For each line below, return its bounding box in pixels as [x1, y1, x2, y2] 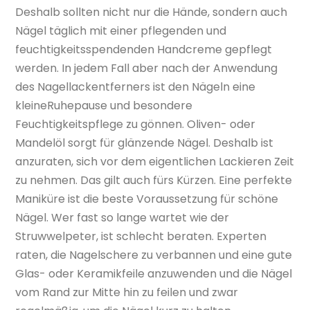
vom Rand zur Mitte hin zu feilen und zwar [15, 284, 239, 300]
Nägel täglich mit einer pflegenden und [15, 22, 227, 39]
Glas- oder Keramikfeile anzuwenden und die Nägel [15, 265, 293, 282]
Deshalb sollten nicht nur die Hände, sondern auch [15, 3, 288, 20]
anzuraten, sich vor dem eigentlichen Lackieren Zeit [15, 153, 295, 170]
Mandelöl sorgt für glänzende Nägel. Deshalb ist [15, 134, 274, 151]
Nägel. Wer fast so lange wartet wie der [15, 209, 230, 226]
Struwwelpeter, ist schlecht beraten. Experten [15, 228, 267, 244]
